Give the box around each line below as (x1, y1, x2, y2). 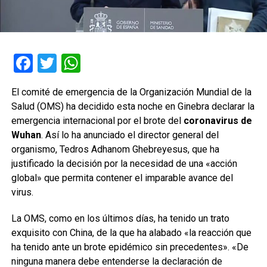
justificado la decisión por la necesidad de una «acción (11, 157, 237, 169)
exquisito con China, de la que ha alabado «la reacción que (11, 226, 252, 238)
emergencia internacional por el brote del (11, 114, 184, 126)
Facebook (32, 51, 112, 74)
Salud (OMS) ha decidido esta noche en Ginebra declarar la (11, 100, 254, 112)
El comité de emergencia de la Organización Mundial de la (11, 86, 252, 98)
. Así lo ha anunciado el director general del (41, 129, 219, 141)
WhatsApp (80, 51, 166, 74)
